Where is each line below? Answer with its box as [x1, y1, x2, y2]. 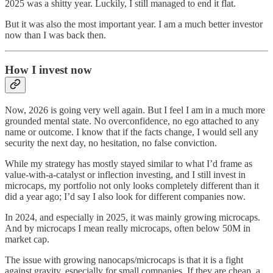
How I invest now [5, 63, 92, 77]
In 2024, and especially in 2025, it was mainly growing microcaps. [5, 211, 260, 222]
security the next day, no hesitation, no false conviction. [5, 137, 217, 148]
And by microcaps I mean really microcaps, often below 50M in [5, 222, 250, 233]
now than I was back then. [5, 30, 106, 41]
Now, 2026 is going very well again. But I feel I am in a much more [5, 104, 265, 115]
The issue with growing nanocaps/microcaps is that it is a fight [5, 254, 243, 265]
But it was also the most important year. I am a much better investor [5, 19, 263, 30]
